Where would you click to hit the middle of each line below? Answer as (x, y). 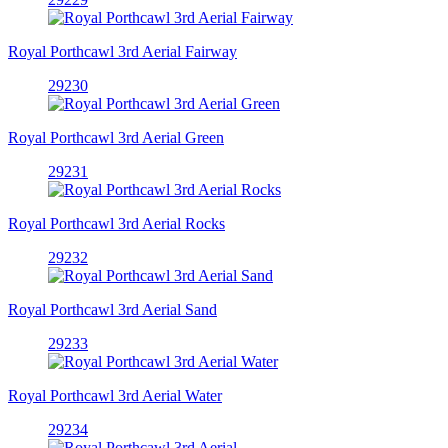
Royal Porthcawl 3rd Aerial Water (115, 395)
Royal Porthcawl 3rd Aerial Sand (112, 309)
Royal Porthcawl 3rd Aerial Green (116, 137)
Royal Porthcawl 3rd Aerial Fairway (122, 51)
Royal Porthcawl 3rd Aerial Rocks (116, 223)
